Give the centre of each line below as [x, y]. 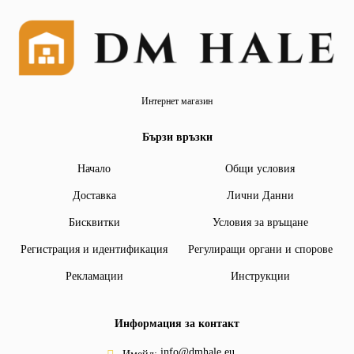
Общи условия [260, 168]
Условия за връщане [260, 222]
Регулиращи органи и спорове [260, 249]
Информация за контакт [177, 323]
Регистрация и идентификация [94, 249]
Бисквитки [94, 222]
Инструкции [260, 276]
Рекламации [94, 276]
